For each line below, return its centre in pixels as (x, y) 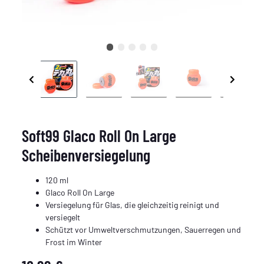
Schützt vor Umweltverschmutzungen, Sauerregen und (143, 229)
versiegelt (63, 217)
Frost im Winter (74, 242)
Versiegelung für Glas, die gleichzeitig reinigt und (133, 204)
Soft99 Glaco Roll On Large (99, 135)
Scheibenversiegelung (86, 155)
